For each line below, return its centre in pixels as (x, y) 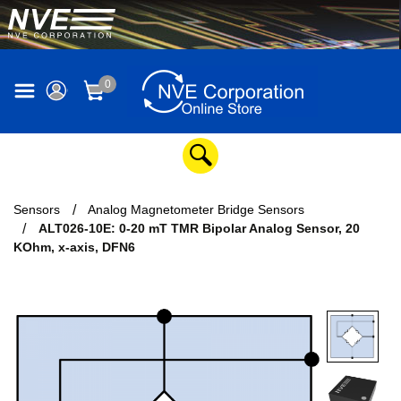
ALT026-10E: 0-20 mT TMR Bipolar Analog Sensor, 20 (199, 228)
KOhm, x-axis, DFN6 (74, 247)
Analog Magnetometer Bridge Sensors (196, 209)
